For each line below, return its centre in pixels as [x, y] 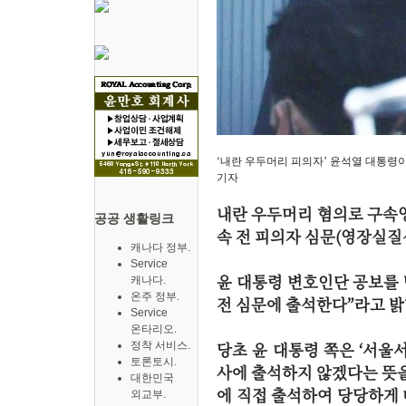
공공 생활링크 [134, 218]
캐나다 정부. [160, 247]
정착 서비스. [160, 345]
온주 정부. [155, 296]
